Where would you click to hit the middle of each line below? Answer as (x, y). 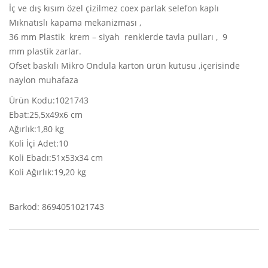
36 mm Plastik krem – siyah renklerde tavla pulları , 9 (118, 37)
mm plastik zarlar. (45, 51)
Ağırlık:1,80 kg (36, 129)
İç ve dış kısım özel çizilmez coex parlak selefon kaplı (114, 8)
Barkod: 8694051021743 (57, 207)
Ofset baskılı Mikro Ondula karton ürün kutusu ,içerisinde (124, 66)
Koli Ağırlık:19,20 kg (48, 172)
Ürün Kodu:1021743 (49, 100)
